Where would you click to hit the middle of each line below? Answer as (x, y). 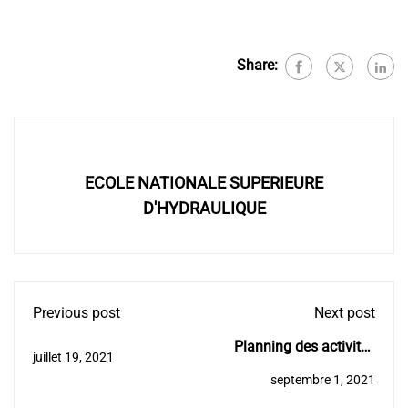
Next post (345, 313)
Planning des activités (305, 347)
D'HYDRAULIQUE (204, 208)
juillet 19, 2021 (73, 357)
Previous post (76, 313)
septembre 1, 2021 (323, 380)
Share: (257, 66)
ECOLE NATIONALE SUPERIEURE (204, 183)
